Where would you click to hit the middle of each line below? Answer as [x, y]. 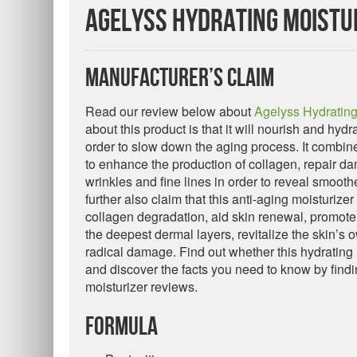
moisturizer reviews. [141, 286]
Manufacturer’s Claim [180, 78]
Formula [122, 327]
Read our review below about [170, 111]
